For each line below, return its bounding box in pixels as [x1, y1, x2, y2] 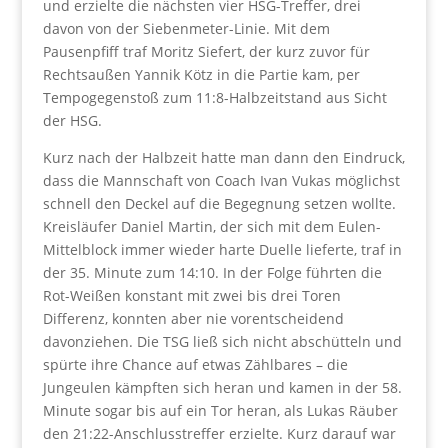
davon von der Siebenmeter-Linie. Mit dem [42, 18, 330, 38]
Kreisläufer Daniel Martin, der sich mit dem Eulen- [42, 216, 381, 236]
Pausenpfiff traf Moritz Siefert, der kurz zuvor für [42, 41, 370, 61]
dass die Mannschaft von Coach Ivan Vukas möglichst [42, 170, 400, 190]
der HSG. [42, 110, 102, 130]
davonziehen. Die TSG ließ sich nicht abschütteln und [42, 331, 402, 351]
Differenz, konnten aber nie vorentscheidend [42, 308, 344, 328]
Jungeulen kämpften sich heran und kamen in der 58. [42, 377, 402, 397]
